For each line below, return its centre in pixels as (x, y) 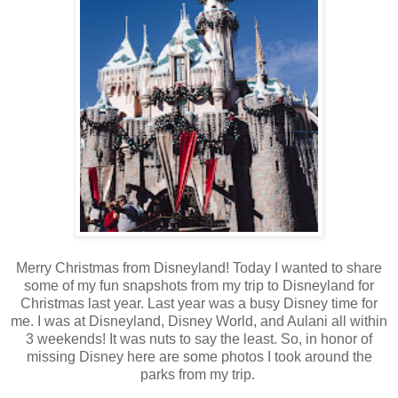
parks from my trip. (199, 374)
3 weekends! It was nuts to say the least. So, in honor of (199, 338)
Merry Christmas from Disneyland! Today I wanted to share (199, 267)
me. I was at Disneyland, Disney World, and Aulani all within (199, 321)
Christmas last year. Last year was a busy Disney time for (199, 303)
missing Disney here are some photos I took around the (199, 356)
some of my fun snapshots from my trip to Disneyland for (199, 285)
